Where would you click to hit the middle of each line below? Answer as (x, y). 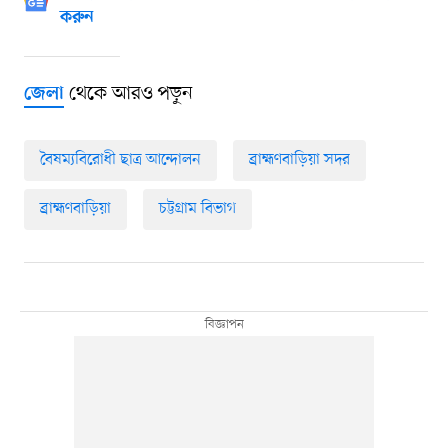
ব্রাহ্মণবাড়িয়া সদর (299, 160)
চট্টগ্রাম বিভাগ (197, 209)
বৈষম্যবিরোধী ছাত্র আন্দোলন (120, 160)
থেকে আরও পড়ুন (128, 94)
